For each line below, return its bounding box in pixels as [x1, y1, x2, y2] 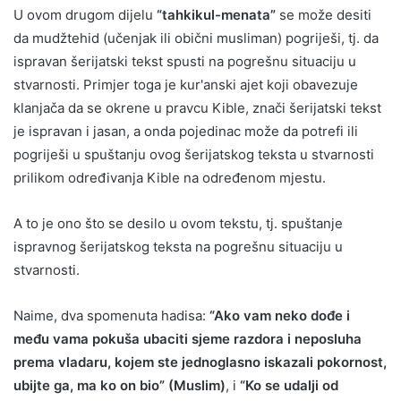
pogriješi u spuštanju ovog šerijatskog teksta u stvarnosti [13, 145, 374, 163]
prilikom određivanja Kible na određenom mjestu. [13, 168, 326, 186]
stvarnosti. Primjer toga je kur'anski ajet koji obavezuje [13, 75, 358, 93]
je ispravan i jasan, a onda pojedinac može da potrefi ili [13, 122, 358, 140]
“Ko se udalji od [240, 376, 338, 394]
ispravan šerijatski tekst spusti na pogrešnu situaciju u [13, 52, 356, 70]
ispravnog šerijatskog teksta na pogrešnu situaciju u [13, 237, 343, 255]
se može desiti [276, 5, 371, 23]
